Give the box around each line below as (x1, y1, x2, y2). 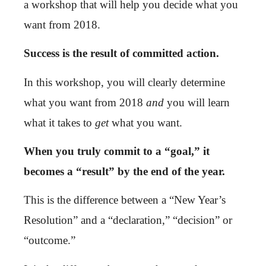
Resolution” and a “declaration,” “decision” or (24, 214, 232, 227)
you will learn (164, 96, 230, 109)
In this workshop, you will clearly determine (24, 75, 225, 88)
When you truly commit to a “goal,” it (24, 144, 210, 157)
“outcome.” (24, 234, 75, 247)
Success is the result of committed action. (24, 47, 219, 60)
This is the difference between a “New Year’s (24, 194, 226, 207)
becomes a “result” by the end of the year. (24, 164, 225, 178)
